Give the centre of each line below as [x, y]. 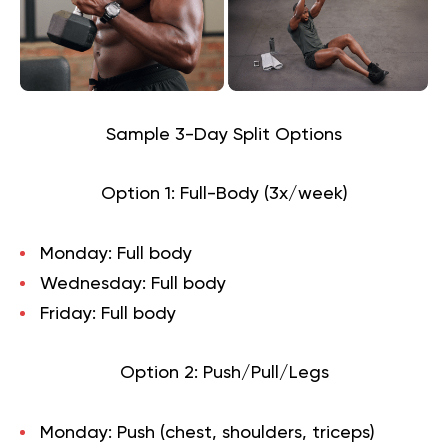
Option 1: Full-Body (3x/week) [224, 193]
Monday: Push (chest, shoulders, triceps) [207, 432]
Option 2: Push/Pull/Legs [224, 372]
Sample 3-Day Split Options [224, 134]
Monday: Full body [116, 253]
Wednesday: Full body [133, 283]
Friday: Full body [108, 313]
